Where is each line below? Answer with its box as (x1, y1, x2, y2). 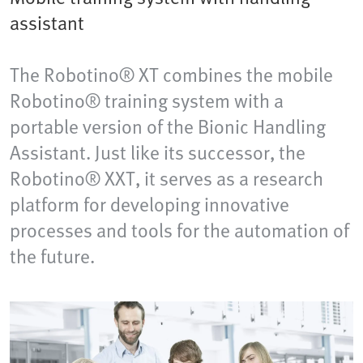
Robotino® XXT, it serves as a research (10, 164, 323, 193)
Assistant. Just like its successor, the (10, 138, 305, 167)
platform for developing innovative (10, 190, 289, 219)
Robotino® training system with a (10, 86, 284, 115)
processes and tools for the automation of (10, 216, 349, 245)
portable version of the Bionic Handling (10, 112, 326, 141)
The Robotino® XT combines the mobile (10, 60, 333, 89)
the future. (10, 241, 95, 271)
